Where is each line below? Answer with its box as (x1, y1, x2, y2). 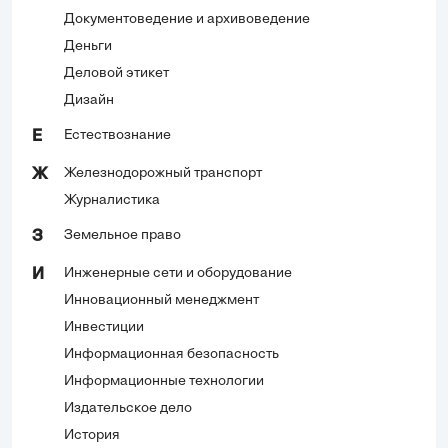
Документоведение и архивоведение (64, 12, 310, 28)
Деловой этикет (64, 66, 169, 82)
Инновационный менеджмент (64, 293, 259, 309)
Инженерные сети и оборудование (64, 266, 292, 282)
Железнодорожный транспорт (64, 166, 262, 182)
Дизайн (64, 93, 114, 109)
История (64, 428, 120, 444)
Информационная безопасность (64, 347, 279, 363)
